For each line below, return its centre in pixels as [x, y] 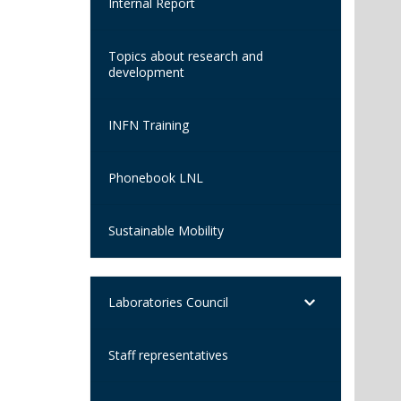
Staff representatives [168, 354]
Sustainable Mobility [166, 230]
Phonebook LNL [156, 177]
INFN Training [149, 124]
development [146, 72]
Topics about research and [186, 55]
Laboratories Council [168, 302]
